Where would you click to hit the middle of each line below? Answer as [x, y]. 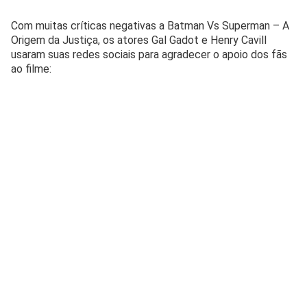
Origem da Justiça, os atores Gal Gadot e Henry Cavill [139, 40]
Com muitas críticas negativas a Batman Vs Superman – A [150, 25]
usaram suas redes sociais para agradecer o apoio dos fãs [149, 54]
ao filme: [31, 69]
